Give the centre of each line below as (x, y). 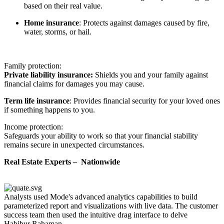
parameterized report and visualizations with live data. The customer (111, 206)
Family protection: (33, 66)
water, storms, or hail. (58, 32)
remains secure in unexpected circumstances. (74, 145)
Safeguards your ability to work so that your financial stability (101, 136)
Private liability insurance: (48, 75)
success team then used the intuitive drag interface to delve (96, 215)
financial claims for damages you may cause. (74, 84)
